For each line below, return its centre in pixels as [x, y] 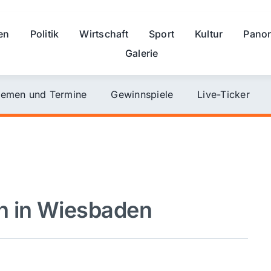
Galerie [142, 53]
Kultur [209, 34]
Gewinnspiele [142, 94]
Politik [44, 34]
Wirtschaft [104, 34]
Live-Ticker [224, 94]
